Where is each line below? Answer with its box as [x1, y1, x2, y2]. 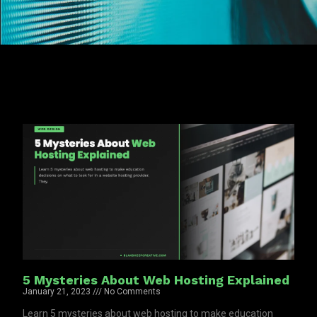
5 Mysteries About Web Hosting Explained [23, 272, 289, 287]
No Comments [102, 286, 161, 296]
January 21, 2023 [23, 286, 93, 296]
